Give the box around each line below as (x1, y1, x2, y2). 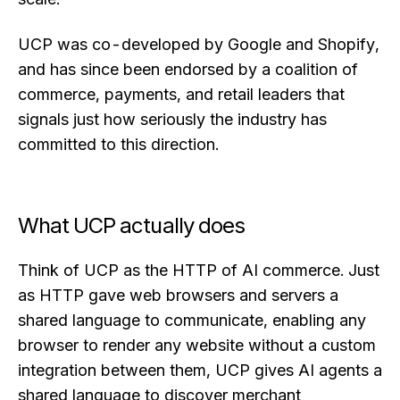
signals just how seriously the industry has (18, 109, 327, 129)
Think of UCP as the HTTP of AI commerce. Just (18, 261, 379, 280)
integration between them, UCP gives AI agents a (18, 361, 382, 380)
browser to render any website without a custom (18, 336, 376, 355)
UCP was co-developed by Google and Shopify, (18, 34, 379, 54)
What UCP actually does (18, 212, 245, 238)
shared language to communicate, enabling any (18, 311, 366, 330)
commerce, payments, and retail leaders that (18, 84, 345, 104)
